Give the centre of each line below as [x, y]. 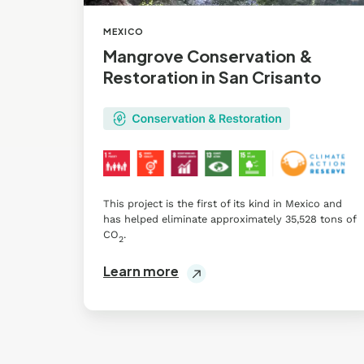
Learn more [141, 271]
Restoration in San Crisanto [212, 77]
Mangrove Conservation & [208, 56]
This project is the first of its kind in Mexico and [223, 204]
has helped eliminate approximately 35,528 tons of [230, 219]
